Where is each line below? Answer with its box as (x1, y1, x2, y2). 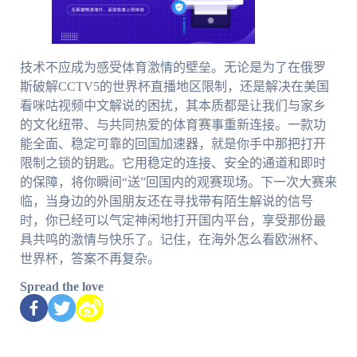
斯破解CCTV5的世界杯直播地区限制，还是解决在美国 (19, 80, 329, 94)
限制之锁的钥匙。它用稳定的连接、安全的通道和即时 (19, 156, 326, 171)
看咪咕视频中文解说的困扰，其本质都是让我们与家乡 (19, 99, 326, 113)
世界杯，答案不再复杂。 (19, 252, 160, 266)
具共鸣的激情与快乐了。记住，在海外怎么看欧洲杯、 (19, 233, 326, 247)
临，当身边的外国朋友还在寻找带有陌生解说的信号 (19, 194, 313, 209)
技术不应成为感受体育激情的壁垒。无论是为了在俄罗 (19, 61, 326, 75)
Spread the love (19, 280, 104, 294)
